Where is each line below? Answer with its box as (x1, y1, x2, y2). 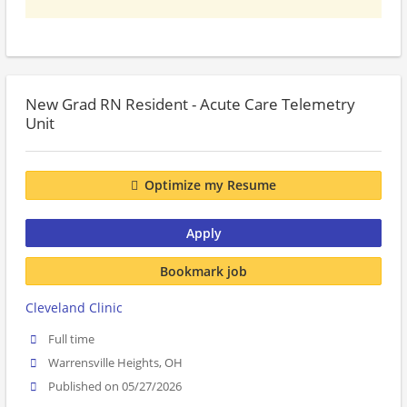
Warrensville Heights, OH (48, 355, 184, 372)
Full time (48, 332, 95, 347)
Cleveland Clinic (25, 299, 123, 316)
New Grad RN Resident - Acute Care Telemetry (25, 94, 355, 114)
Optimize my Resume (144, 176, 276, 194)
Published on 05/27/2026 (48, 379, 183, 395)
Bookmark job (160, 262, 247, 280)
